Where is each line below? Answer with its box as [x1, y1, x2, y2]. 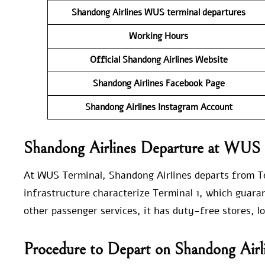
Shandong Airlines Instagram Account [85, 101, 232, 113]
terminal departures [167, 6, 245, 18]
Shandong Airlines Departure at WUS [24, 139, 260, 159]
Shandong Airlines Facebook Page [92, 77, 225, 89]
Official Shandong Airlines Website [89, 53, 228, 66]
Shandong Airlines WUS [72, 6, 164, 18]
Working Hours [129, 30, 188, 42]
